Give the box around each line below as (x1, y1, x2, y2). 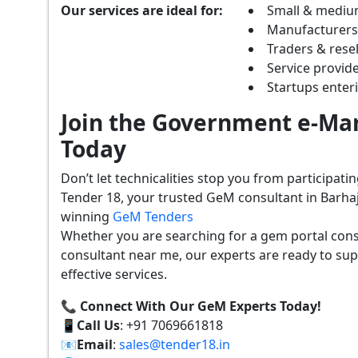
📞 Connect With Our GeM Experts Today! (61, 296, 321, 315)
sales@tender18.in (119, 335, 230, 353)
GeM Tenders (113, 207, 193, 225)
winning (61, 207, 113, 225)
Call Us (77, 316, 120, 334)
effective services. (61, 265, 167, 283)
